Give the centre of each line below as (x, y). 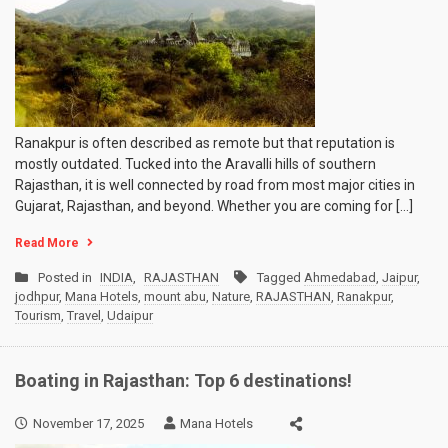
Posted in (66, 278)
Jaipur (399, 278)
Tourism (38, 316)
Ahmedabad (340, 278)
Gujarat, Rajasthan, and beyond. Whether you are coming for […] (214, 206)
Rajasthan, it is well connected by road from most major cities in (215, 185)
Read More (47, 243)
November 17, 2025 (88, 423)
